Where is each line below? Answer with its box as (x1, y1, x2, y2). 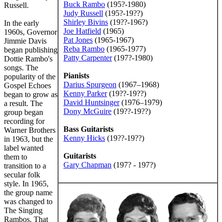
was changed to (4, 197, 53, 206)
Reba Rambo (63, 44, 105, 53)
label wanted (4, 143, 44, 152)
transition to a (4, 161, 46, 170)
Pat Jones (63, 35, 93, 44)
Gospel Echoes (4, 81, 51, 90)
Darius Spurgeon (63, 80, 116, 89)
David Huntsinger (63, 98, 119, 107)
